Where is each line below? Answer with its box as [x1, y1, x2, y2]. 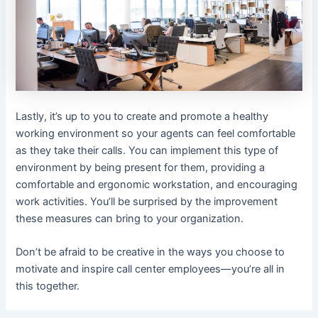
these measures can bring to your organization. [16, 212, 244, 225]
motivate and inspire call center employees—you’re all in [16, 263, 285, 276]
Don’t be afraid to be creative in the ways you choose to [16, 246, 285, 259]
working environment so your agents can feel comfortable [16, 126, 296, 140]
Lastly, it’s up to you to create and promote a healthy [16, 109, 269, 123]
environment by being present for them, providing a [16, 160, 265, 174]
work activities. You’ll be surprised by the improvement [16, 194, 278, 208]
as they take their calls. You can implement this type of [16, 143, 279, 157]
